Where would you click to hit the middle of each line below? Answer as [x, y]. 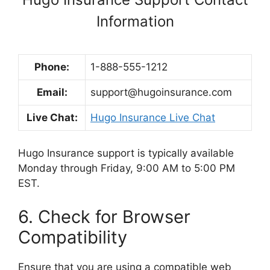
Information [135, 21]
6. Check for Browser [104, 216]
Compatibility [73, 237]
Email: [52, 92]
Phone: [52, 67]
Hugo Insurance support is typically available [126, 153]
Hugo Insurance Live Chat [153, 117]
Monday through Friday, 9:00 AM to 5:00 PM [127, 168]
